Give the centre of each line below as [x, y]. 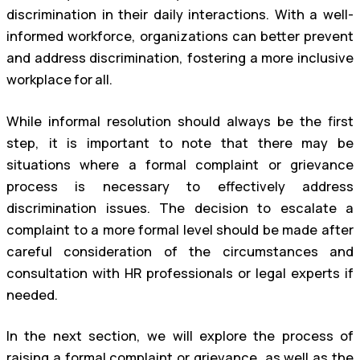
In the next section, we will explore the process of [180, 336]
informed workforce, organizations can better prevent [180, 37]
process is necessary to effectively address [180, 186]
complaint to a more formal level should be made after [180, 229]
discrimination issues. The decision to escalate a [180, 208]
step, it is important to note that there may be [180, 143]
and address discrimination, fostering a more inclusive [180, 58]
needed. [32, 295]
